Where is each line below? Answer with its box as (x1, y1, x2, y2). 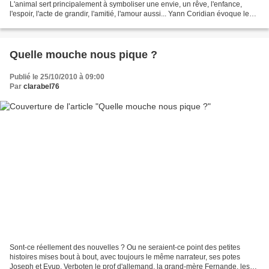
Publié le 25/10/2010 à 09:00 (10, 73, 104, 82)
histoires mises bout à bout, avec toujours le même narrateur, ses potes (10, 252, 240, 261)
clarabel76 (23, 82, 59, 91)
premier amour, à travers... (10, 19, 94, 28)
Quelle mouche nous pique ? (10, 49, 157, 61)
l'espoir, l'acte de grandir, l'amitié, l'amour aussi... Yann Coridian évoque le (10, 10, 249, 19)
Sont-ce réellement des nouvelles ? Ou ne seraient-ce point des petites (10, 243, 240, 252)
